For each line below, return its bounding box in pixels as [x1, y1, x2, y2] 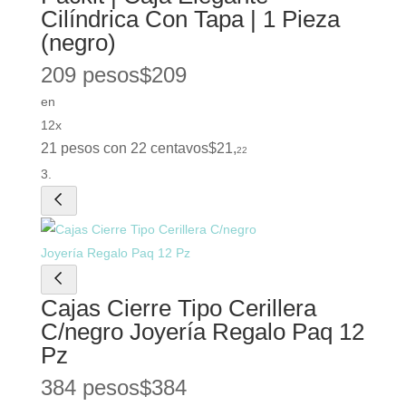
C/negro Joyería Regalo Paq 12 [40, 317, 364, 345]
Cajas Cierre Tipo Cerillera [40, 294, 316, 322]
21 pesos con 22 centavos [40, 140, 208, 156]
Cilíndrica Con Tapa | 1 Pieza [40, 5, 340, 33]
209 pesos [40, 62, 140, 87]
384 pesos [40, 374, 140, 400]
